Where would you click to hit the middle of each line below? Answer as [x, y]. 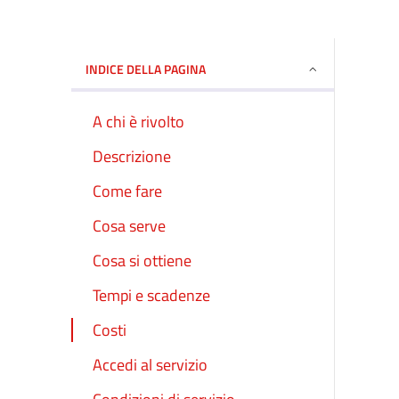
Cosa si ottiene [142, 261]
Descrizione [132, 156]
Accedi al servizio [150, 365]
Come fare [127, 191]
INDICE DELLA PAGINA [146, 69]
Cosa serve [129, 225]
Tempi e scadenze [151, 296]
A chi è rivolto [138, 121]
